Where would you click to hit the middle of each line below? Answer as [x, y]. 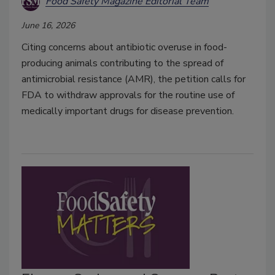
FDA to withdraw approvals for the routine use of [128, 95]
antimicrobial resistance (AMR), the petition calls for [134, 79]
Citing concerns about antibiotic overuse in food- [124, 47]
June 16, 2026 [48, 25]
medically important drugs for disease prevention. [128, 111]
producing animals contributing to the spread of [122, 63]
